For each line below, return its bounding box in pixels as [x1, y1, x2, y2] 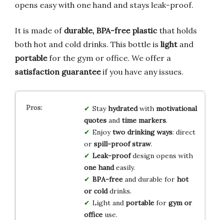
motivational [156, 104, 197, 113]
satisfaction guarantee [15, 66, 101, 77]
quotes [83, 115, 107, 125]
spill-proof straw [93, 139, 151, 148]
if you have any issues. [101, 66, 184, 77]
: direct [172, 127, 195, 137]
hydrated [108, 104, 137, 113]
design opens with [130, 151, 193, 160]
